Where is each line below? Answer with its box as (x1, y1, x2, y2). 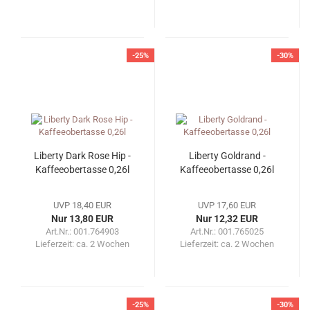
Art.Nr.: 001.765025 (190, 226, 264, 237)
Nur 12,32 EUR (196, 213, 258, 225)
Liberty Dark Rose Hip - (34, 150, 131, 162)
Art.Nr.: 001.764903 (46, 226, 119, 237)
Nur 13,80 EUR (51, 213, 113, 225)
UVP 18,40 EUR (53, 200, 111, 211)
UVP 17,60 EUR (198, 200, 256, 211)
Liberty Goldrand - (188, 150, 266, 162)
